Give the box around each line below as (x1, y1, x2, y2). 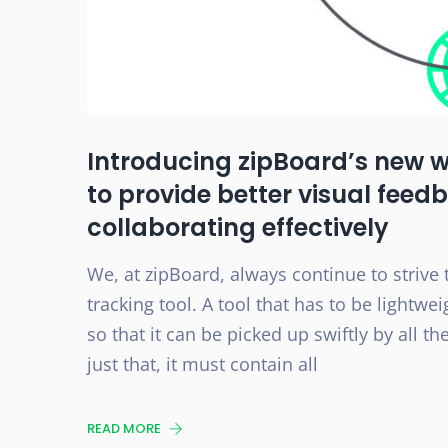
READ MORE (87, 419, 164, 438)
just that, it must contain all (87, 352, 318, 376)
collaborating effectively (87, 211, 389, 244)
